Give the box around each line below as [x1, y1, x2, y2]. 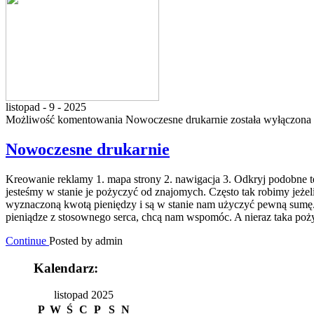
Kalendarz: [34, 260, 98, 275]
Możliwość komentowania [6, 114, 125, 126]
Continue [6, 234, 49, 247]
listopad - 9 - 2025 [6, 101, 86, 114]
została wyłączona [228, 114, 311, 126]
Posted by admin [49, 234, 123, 247]
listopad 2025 [53, 289, 114, 301]
